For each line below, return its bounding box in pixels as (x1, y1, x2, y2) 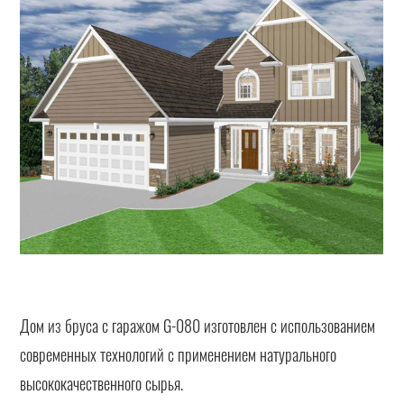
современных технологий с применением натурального (20, 342, 337, 366)
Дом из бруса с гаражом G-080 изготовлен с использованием (20, 313, 376, 337)
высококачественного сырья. (20, 371, 184, 395)
